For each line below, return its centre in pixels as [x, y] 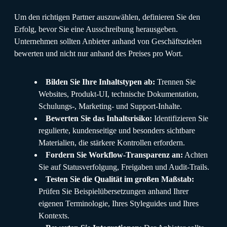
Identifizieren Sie [180, 118]
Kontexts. [54, 215]
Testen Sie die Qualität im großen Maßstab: [120, 179]
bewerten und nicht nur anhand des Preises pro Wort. [99, 53]
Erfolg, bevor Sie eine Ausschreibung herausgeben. [96, 29]
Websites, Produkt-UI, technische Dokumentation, [119, 94]
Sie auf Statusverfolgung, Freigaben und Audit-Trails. [124, 167]
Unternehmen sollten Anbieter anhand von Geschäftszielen [108, 41]
